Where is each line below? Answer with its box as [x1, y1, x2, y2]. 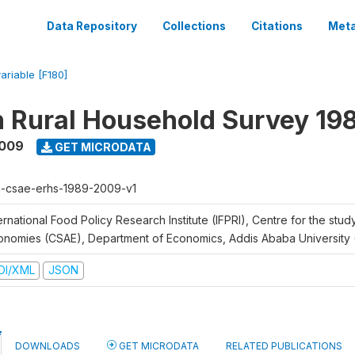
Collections [162, 20, 226, 32]
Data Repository [47, 20, 137, 32]
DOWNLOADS [15, 339, 80, 352]
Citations [251, 20, 303, 32]
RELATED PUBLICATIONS [226, 339, 342, 352]
